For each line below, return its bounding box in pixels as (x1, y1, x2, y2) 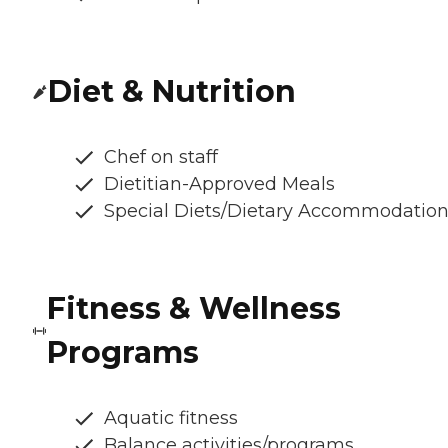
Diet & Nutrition (48, 73, 296, 111)
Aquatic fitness (104, 407, 238, 430)
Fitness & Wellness (47, 290, 342, 328)
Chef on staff (104, 146, 218, 169)
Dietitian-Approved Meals (104, 173, 335, 196)
